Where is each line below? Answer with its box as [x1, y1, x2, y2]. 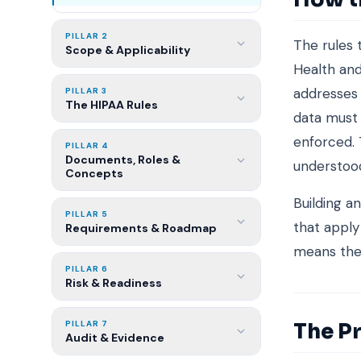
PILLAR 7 [65, 318, 108, 329]
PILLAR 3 [65, 85, 107, 96]
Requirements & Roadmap [65, 221, 217, 235]
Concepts [65, 166, 123, 180]
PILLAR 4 [65, 140, 109, 151]
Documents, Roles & [65, 152, 180, 167]
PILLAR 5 [65, 209, 108, 219]
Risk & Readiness [65, 276, 162, 290]
